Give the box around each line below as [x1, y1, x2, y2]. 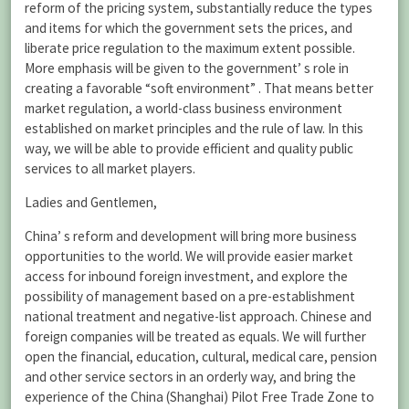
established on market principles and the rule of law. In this [25, 119, 363, 137]
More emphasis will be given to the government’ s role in [25, 58, 349, 77]
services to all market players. [25, 159, 195, 177]
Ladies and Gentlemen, [25, 193, 157, 211]
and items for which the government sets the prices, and [25, 18, 352, 37]
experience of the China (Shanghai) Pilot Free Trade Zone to [25, 387, 374, 405]
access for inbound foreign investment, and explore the [25, 267, 348, 285]
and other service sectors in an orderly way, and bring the [25, 367, 356, 385]
